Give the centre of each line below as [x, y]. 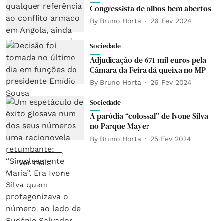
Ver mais [35, 163]
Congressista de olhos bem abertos [150, 8]
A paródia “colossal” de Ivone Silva [149, 116]
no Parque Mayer [119, 126]
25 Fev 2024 [171, 138]
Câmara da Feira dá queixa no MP [147, 70]
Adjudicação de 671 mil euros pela [148, 60]
